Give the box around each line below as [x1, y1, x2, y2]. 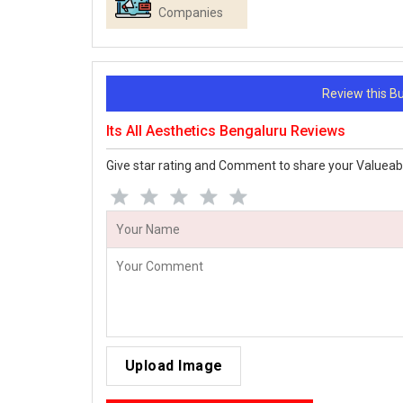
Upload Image [124, 357, 223, 375]
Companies [158, 5, 223, 21]
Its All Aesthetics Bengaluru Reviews [106, 122, 345, 140]
